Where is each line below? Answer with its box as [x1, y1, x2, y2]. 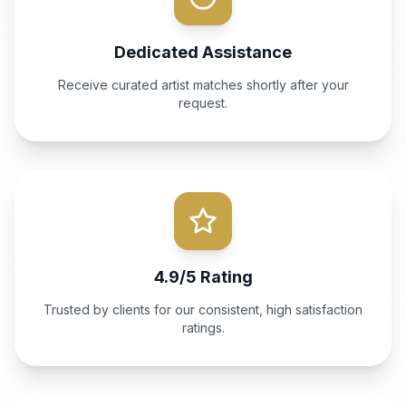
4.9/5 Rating [153, 267, 253, 286]
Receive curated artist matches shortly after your [57, 77, 349, 92]
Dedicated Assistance [114, 43, 292, 62]
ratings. [181, 320, 225, 335]
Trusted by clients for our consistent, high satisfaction [43, 302, 362, 317]
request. [179, 95, 227, 111]
